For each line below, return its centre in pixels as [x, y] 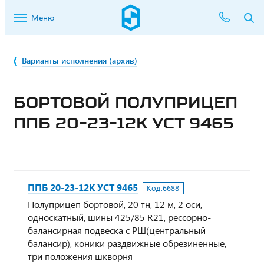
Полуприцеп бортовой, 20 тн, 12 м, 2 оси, [115, 204]
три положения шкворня [80, 256]
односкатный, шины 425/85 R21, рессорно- [119, 217]
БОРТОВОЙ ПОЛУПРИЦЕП [126, 102]
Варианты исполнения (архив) [80, 60]
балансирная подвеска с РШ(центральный [117, 230]
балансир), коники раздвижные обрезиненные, [127, 243]
